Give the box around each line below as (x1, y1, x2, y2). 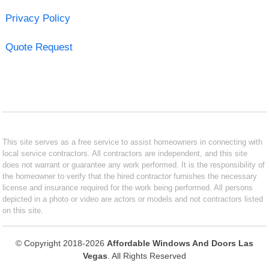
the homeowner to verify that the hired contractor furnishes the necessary (2, 171, 258, 181)
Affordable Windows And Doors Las (107, 238, 253, 248)
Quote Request (5, 41, 73, 53)
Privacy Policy (5, 12, 70, 24)
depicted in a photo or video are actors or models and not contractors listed (2, 194, 264, 204)
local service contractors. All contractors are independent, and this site (2, 148, 248, 158)
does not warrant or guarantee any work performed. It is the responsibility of (2, 160, 265, 169)
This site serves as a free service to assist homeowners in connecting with (2, 137, 263, 147)
